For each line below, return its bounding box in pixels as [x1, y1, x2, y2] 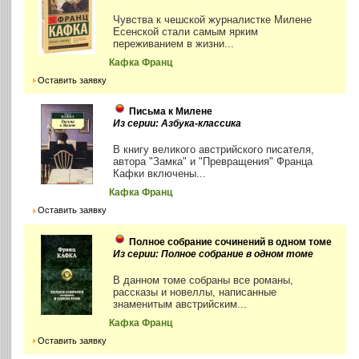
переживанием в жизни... [113, 38, 235, 50]
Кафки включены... [113, 167, 207, 180]
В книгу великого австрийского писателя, [113, 143, 315, 156]
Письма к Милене [129, 106, 213, 118]
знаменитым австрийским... [113, 297, 248, 310]
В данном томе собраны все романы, [113, 273, 294, 286]
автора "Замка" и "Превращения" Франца [113, 155, 313, 168]
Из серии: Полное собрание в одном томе [113, 248, 314, 260]
